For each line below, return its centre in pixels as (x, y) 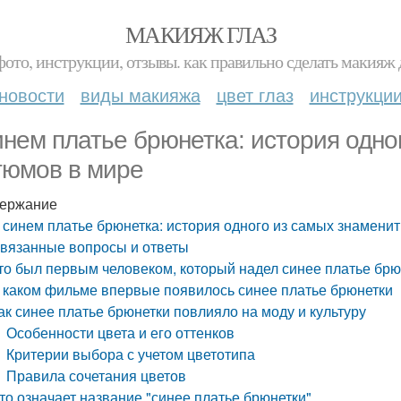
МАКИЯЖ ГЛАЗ (200, 34)
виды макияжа (140, 94)
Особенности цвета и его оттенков (121, 333)
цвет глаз (255, 94)
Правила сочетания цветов (97, 375)
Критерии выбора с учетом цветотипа (131, 354)
